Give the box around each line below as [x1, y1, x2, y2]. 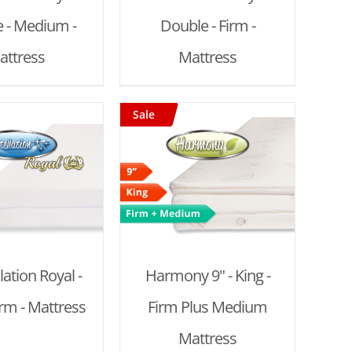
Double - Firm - [159, 15, 255, 37]
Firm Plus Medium [148, 296, 267, 318]
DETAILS [5, 191, 61, 210]
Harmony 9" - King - [145, 265, 270, 287]
